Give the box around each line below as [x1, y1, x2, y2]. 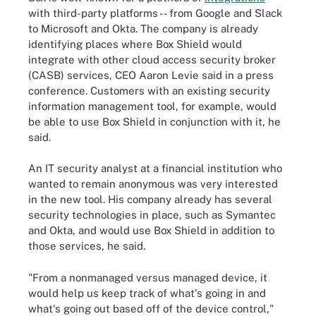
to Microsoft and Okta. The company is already [28, 22, 258, 35]
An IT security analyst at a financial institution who [28, 162, 282, 174]
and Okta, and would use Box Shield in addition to [28, 224, 274, 236]
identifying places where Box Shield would [28, 37, 242, 50]
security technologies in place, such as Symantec [28, 209, 276, 221]
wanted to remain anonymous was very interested [28, 178, 278, 190]
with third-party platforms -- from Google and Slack [28, 6, 282, 19]
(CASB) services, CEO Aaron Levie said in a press [28, 68, 274, 81]
